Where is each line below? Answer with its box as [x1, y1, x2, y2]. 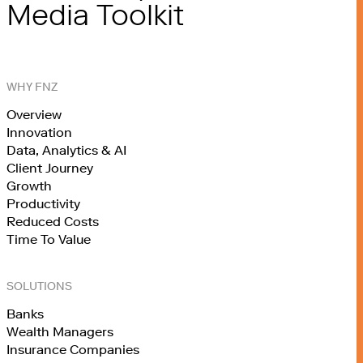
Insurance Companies [6, 342, 139, 357]
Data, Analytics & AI [6, 143, 126, 158]
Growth [6, 178, 52, 194]
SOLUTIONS [6, 280, 72, 293]
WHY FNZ [6, 80, 58, 94]
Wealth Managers [6, 324, 113, 340]
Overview [6, 107, 62, 122]
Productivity [6, 196, 80, 211]
